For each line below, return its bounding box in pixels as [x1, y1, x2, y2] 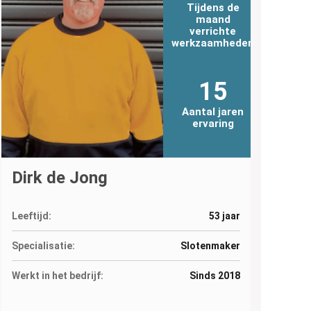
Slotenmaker [180, 239, 240, 251]
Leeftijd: [12, 210, 52, 221]
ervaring [192, 117, 234, 130]
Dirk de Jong [12, 167, 108, 187]
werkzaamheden [171, 36, 255, 49]
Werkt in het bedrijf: [12, 269, 104, 281]
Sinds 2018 [189, 269, 240, 281]
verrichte [190, 24, 237, 37]
